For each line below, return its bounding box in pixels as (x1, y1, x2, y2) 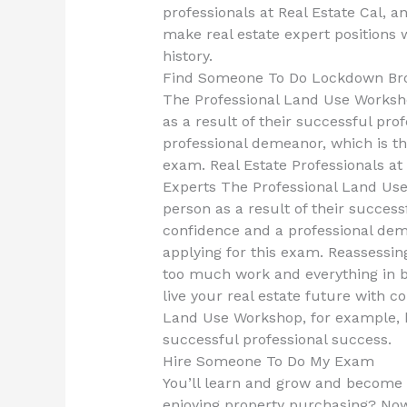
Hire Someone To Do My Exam (162, 352, 374, 371)
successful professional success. (162, 331, 392, 349)
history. (162, 47, 213, 65)
